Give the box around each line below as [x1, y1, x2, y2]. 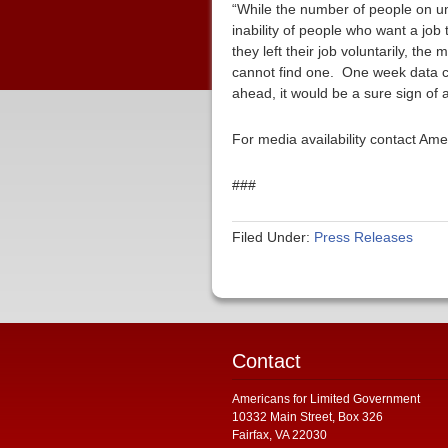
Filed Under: [232, 229, 314, 245]
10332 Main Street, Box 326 [232, 410, 383, 424]
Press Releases [314, 229, 413, 245]
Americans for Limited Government [232, 392, 420, 406]
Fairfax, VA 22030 [232, 428, 327, 442]
